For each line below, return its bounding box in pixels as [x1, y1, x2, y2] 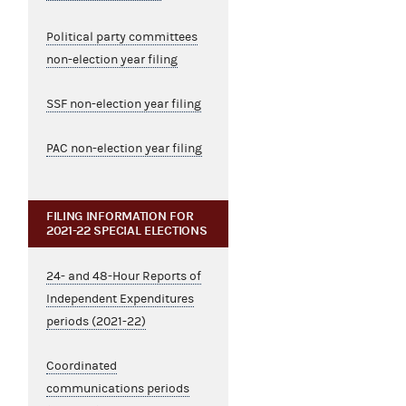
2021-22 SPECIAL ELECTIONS [45, 223, 208, 239]
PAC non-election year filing [45, 141, 202, 157]
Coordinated [45, 359, 117, 374]
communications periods [45, 382, 189, 397]
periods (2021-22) [45, 314, 146, 330]
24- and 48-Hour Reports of [45, 269, 201, 285]
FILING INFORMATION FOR [45, 208, 194, 225]
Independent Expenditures [45, 292, 194, 307]
